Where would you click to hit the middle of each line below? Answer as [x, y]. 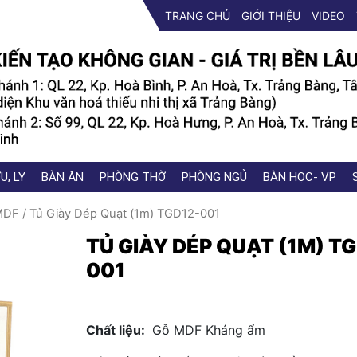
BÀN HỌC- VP [300, 177]
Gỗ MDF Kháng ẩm [206, 330]
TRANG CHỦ [198, 16]
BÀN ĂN [63, 177]
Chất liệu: [117, 330]
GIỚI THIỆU [271, 16]
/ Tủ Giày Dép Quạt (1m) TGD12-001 [120, 213]
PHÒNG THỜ [133, 177]
